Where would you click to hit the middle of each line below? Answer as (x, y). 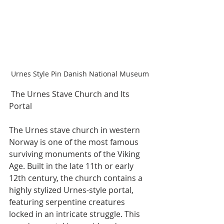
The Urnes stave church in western (75, 130)
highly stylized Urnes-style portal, (72, 190)
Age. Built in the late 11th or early (72, 166)
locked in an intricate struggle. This (75, 214)
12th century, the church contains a (77, 178)
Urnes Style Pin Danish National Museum (80, 73)
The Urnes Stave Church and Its (70, 94)
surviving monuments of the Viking (75, 154)
